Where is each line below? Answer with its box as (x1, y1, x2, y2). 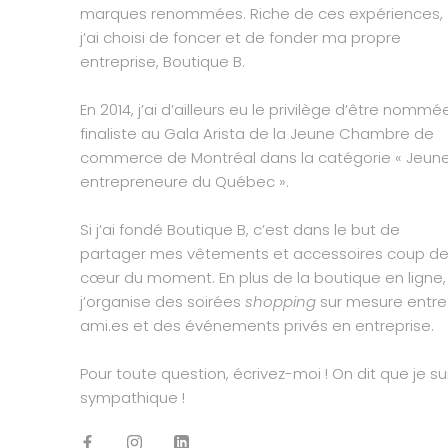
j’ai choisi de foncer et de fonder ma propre (80, 27, 401, 49)
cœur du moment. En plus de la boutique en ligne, (80, 267, 446, 289)
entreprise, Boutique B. (80, 51, 245, 73)
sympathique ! (80, 387, 185, 409)
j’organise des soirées (80, 291, 245, 313)
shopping (245, 291, 316, 313)
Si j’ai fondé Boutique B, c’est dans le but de (80, 219, 400, 241)
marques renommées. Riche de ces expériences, (80, 3, 443, 25)
